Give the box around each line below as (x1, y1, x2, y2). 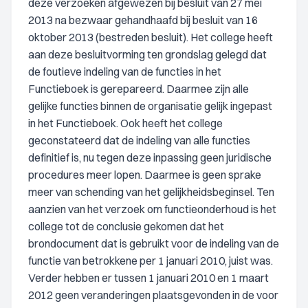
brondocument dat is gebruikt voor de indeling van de (28, 236, 279, 250)
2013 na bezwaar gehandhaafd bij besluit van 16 (28, 13, 258, 27)
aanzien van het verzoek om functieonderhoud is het (28, 202, 276, 216)
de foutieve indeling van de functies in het (28, 65, 221, 78)
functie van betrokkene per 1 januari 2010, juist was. (28, 254, 273, 267)
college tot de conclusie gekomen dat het (28, 219, 224, 233)
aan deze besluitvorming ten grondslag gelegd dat (28, 47, 267, 61)
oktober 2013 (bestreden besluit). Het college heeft (28, 30, 273, 44)
